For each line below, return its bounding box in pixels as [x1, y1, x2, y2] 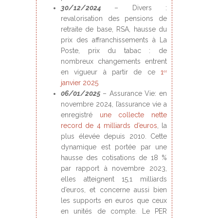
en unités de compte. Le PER [61, 207, 167, 215]
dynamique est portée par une [61, 143, 167, 151]
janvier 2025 [61, 79, 98, 87]
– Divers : [114, 4, 167, 12]
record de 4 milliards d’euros [61, 122, 157, 129]
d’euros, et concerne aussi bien [61, 186, 167, 194]
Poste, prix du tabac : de [61, 47, 167, 54]
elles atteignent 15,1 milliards [61, 175, 167, 183]
